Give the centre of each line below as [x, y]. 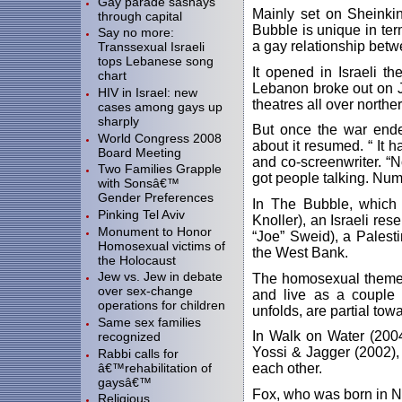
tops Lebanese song [156, 61]
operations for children [162, 306]
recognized [129, 336]
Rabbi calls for [138, 353]
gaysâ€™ [125, 382]
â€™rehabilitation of [155, 367]
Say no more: [136, 33]
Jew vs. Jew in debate [160, 277]
